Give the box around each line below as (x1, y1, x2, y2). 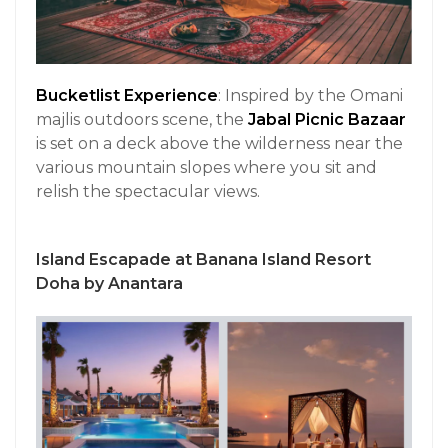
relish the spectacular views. (36, 181, 260, 201)
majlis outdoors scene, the (36, 109, 248, 129)
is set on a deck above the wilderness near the (36, 133, 403, 153)
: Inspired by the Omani (218, 85, 403, 105)
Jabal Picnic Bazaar (248, 109, 406, 129)
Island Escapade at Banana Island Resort (36, 249, 371, 269)
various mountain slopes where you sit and (36, 157, 377, 177)
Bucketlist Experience (36, 85, 218, 105)
